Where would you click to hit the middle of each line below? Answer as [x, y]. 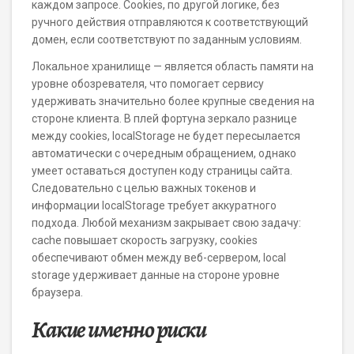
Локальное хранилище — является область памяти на [173, 66]
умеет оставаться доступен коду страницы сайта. [162, 171]
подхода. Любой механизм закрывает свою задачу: [166, 223]
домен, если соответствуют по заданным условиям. [167, 40]
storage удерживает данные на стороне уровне [156, 275]
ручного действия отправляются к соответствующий [170, 22]
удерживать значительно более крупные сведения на [173, 101]
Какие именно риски [119, 330]
